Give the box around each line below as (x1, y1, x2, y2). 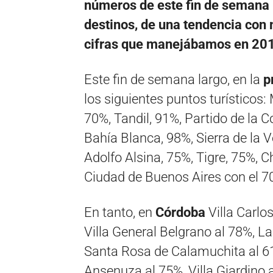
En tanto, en (84, 205, 155, 220)
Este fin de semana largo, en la (84, 72, 263, 87)
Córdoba (155, 205, 208, 220)
